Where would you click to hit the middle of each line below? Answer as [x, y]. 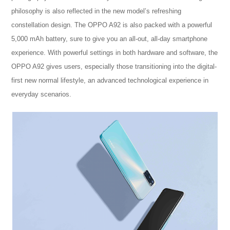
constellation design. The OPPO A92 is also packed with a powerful [112, 25]
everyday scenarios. [42, 94]
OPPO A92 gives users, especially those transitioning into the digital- [114, 67]
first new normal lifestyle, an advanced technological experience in [110, 81]
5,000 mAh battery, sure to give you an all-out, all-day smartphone [110, 39]
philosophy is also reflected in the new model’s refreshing [97, 11]
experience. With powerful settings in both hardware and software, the [115, 53]
